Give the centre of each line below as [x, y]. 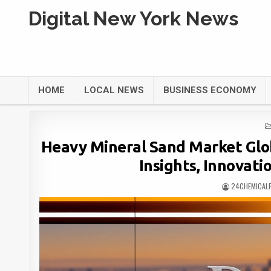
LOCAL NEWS [114, 90]
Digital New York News [133, 18]
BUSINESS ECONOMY [210, 90]
